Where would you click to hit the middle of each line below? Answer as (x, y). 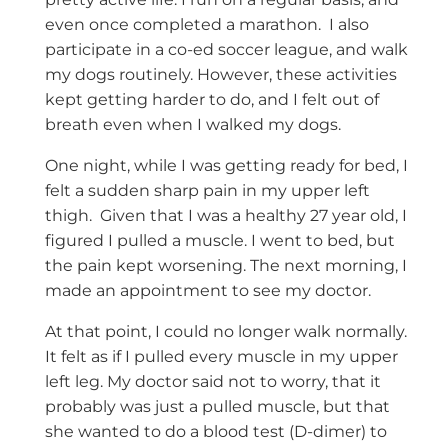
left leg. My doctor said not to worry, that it (212, 382)
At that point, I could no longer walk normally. (225, 332)
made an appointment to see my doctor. (207, 291)
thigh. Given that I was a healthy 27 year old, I (225, 216)
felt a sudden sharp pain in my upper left (207, 191)
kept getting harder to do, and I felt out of (211, 100)
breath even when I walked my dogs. (192, 125)
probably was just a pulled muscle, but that (217, 407)
